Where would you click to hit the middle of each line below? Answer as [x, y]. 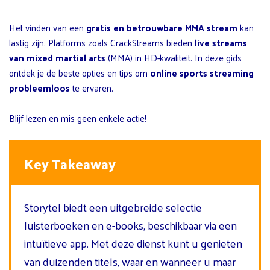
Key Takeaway [70, 163]
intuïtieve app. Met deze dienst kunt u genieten [133, 243]
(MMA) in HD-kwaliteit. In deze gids [174, 57]
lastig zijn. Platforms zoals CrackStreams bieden [102, 42]
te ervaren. [92, 87]
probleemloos [39, 87]
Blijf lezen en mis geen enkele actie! [78, 118]
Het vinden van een [48, 27]
